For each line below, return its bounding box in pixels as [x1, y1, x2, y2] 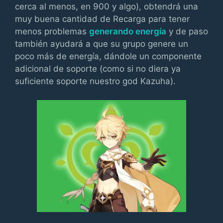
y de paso [166, 26, 208, 36]
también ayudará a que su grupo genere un [15, 38, 188, 49]
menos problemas [15, 26, 89, 36]
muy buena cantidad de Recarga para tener [15, 13, 190, 24]
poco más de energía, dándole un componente [15, 51, 202, 61]
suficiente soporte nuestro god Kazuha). [15, 76, 176, 86]
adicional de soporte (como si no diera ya [15, 63, 181, 74]
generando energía [89, 26, 166, 36]
